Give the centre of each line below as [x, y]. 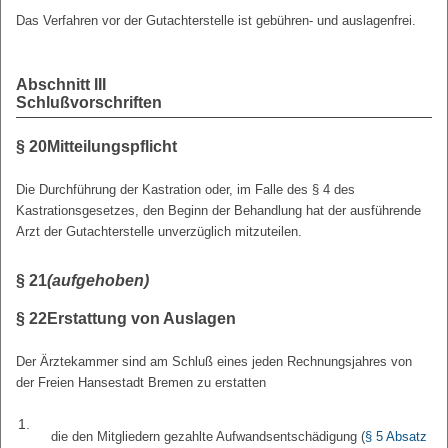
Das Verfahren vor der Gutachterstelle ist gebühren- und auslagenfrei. [216, 20]
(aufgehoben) [98, 280]
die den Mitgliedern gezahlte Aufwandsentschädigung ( [208, 436]
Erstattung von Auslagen [141, 318]
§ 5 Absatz [396, 436]
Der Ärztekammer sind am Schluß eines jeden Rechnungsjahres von [214, 361]
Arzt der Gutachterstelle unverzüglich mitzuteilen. [159, 231]
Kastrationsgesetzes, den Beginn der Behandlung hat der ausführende [218, 210]
